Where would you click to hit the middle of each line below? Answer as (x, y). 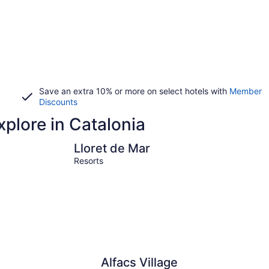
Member (245, 91)
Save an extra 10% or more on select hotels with (134, 91)
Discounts (58, 102)
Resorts (89, 161)
